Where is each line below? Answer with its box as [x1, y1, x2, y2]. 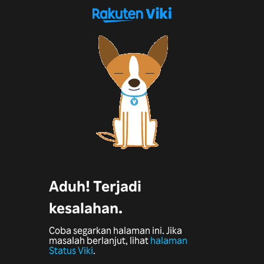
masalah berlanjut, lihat [48, 235, 150, 247]
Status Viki [48, 245, 93, 257]
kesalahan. [48, 198, 123, 217]
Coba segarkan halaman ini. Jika [48, 225, 182, 237]
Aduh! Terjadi [48, 176, 141, 196]
